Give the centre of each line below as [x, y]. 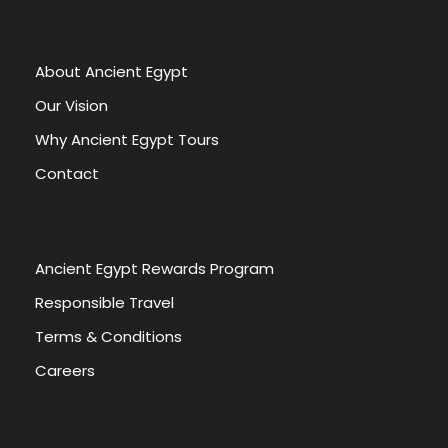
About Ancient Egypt [111, 71]
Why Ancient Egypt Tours [127, 139]
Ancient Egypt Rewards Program [154, 268]
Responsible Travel [104, 302]
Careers [65, 370]
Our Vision [71, 105]
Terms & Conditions [108, 336]
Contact [67, 173]
